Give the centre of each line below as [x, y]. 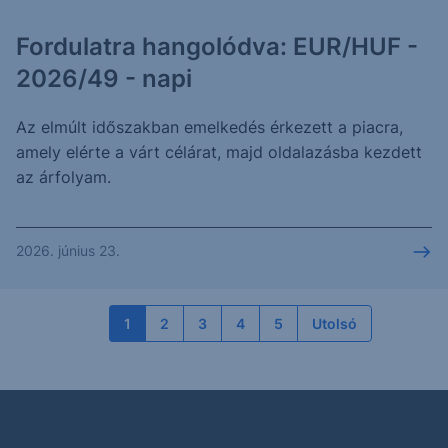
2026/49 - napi [104, 78]
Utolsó [334, 324]
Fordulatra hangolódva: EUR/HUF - [217, 46]
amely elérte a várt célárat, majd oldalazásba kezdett [219, 152]
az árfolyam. [63, 177]
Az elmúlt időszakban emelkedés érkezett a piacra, [209, 127]
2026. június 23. [68, 250]
